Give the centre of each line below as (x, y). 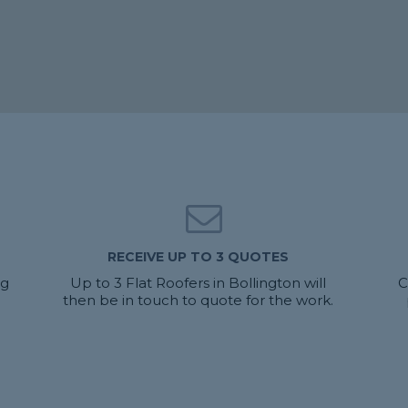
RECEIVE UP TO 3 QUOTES (198, 257)
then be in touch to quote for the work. (198, 300)
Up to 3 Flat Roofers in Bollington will (198, 283)
